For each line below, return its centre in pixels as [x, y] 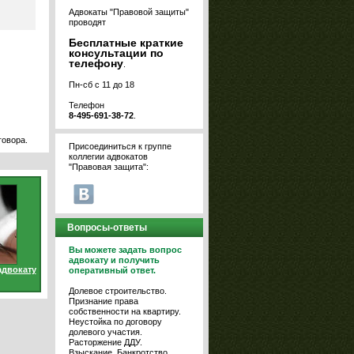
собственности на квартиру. [125, 311]
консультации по [116, 53]
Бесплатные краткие [126, 43]
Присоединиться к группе [120, 146]
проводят [87, 22]
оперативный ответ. [112, 270]
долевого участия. [105, 332]
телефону [96, 63]
